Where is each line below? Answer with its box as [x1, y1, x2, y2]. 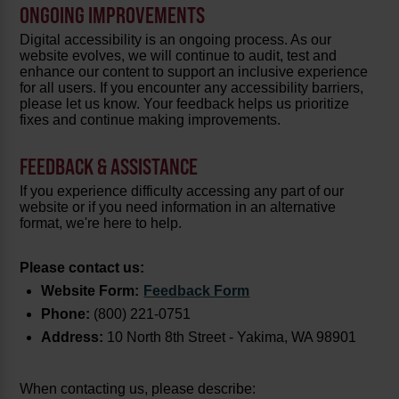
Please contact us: [20, 260, 145, 275]
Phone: [41, 306, 91, 322]
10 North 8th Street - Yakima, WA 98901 [103, 330, 357, 345]
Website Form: [41, 283, 140, 298]
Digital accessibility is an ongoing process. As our [20, 32, 332, 47]
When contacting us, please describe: [20, 381, 256, 396]
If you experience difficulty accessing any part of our [20, 183, 345, 199]
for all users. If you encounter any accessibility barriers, [20, 80, 364, 95]
